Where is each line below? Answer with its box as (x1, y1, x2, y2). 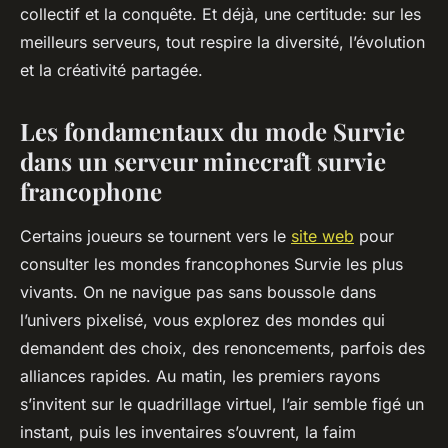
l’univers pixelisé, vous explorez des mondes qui (20, 310, 385, 331)
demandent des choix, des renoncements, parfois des (20, 338, 425, 359)
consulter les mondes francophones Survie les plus (20, 254, 403, 275)
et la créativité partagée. (20, 60, 203, 81)
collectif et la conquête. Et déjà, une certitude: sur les (20, 4, 421, 25)
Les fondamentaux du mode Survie (20, 115, 405, 148)
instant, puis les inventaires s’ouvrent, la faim (20, 422, 356, 443)
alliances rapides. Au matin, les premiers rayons (20, 366, 380, 387)
